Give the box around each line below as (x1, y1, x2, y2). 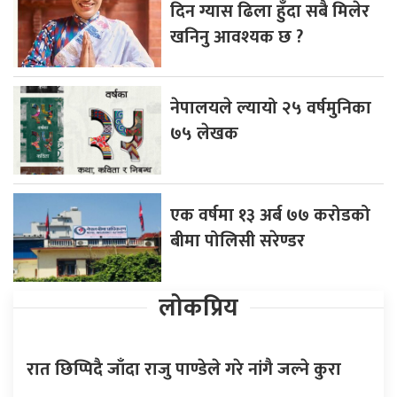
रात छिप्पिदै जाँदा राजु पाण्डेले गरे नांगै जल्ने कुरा (27, 354, 341, 385)
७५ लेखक (170, 118, 239, 149)
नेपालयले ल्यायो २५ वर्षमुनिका (170, 92, 372, 123)
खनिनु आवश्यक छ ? (170, 21, 304, 52)
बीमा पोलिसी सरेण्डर (170, 225, 306, 256)
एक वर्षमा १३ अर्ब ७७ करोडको (170, 199, 371, 230)
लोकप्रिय (159, 287, 238, 328)
